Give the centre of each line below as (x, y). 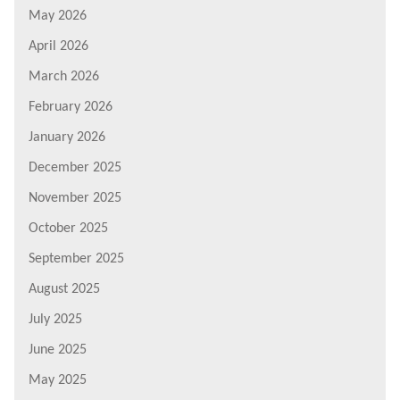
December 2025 (75, 167)
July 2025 (55, 319)
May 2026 (58, 16)
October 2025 (68, 228)
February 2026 (71, 107)
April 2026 (58, 46)
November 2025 (75, 198)
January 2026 (67, 137)
